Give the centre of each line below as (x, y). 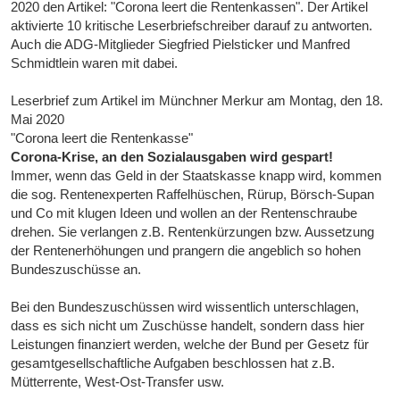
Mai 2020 (38, 120)
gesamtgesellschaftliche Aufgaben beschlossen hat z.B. (173, 363)
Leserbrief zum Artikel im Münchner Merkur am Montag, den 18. (197, 101)
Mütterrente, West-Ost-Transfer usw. (118, 382)
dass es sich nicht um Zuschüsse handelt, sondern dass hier (188, 326)
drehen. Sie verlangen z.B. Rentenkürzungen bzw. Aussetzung (193, 232)
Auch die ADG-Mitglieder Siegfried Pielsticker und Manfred (181, 45)
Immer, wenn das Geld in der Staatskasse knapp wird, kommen (196, 176)
